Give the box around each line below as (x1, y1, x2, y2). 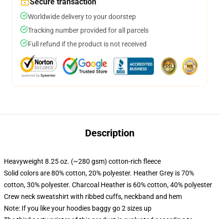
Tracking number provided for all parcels (28, 26, 149, 34)
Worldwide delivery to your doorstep (28, 13, 136, 21)
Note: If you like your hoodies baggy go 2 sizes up (4, 204, 152, 212)
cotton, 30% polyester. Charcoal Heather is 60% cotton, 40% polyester (4, 181, 212, 189)
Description (85, 127, 134, 139)
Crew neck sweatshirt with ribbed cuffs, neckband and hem (4, 193, 182, 200)
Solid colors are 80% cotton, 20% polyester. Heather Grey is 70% (4, 169, 194, 177)
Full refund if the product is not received (28, 40, 147, 48)
